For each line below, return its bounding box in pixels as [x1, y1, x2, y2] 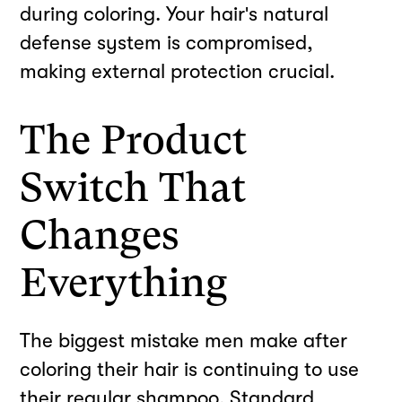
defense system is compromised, [20, 31, 314, 55]
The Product [20, 117, 248, 164]
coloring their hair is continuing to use [20, 358, 360, 381]
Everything [20, 259, 229, 307]
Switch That [20, 164, 247, 212]
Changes [20, 212, 180, 259]
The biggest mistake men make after [20, 329, 348, 353]
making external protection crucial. [20, 60, 336, 83]
